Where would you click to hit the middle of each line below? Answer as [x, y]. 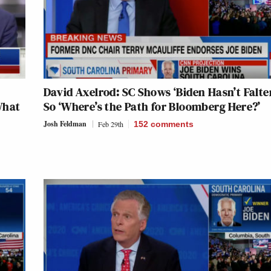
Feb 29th [110, 124]
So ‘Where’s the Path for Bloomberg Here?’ [152, 106]
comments [172, 124]
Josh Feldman [65, 123]
